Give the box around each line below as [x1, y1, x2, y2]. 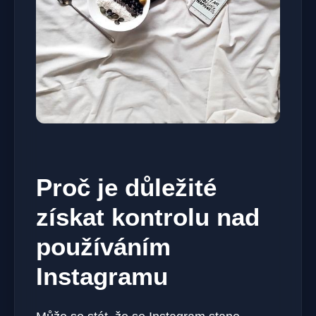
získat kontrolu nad [36, 203, 260, 231]
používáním [36, 233, 171, 261]
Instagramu [36, 262, 168, 291]
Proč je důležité [36, 174, 217, 202]
